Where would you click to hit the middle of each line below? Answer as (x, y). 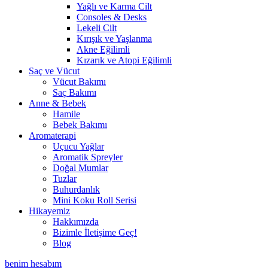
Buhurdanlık (76, 189)
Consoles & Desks (112, 17)
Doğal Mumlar (80, 167)
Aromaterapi (52, 135)
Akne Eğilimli (103, 49)
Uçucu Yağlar (78, 146)
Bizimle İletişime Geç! (95, 232)
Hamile (66, 114)
